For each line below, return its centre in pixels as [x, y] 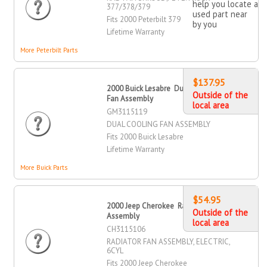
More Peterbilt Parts [49, 50]
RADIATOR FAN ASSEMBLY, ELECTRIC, [169, 242]
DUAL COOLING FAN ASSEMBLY [159, 125]
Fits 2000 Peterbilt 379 [144, 20]
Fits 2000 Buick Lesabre [145, 137]
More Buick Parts [44, 168]
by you [204, 24]
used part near [220, 14]
